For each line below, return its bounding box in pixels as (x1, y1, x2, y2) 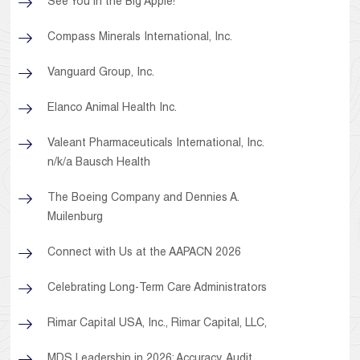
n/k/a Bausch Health (47, 157, 151, 170)
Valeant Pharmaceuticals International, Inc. (47, 138, 264, 150)
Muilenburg (47, 212, 104, 224)
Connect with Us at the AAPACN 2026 (47, 247, 242, 260)
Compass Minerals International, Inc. (47, 32, 233, 44)
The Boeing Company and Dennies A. (47, 193, 239, 205)
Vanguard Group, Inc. (47, 67, 155, 80)
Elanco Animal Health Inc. (47, 103, 178, 115)
